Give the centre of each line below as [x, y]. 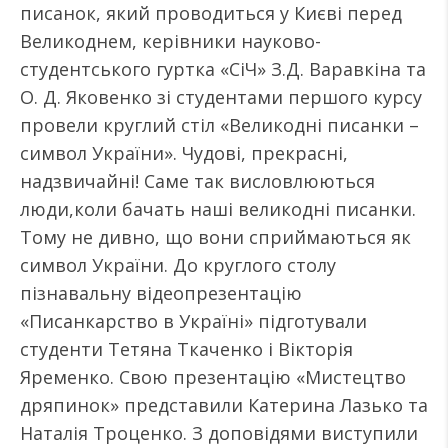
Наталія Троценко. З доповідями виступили [219, 433]
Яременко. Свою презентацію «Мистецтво [213, 377]
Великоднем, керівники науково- [170, 41]
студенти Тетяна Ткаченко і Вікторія [186, 349]
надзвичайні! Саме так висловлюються [197, 181]
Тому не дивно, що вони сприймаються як [215, 237]
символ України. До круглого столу [178, 265]
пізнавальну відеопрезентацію [161, 293]
